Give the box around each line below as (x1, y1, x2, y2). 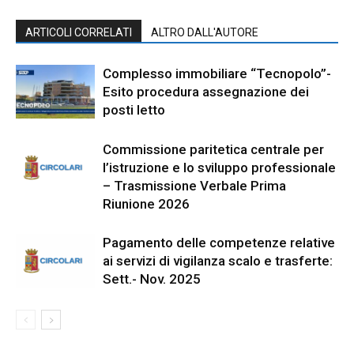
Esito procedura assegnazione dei (103, 83, 309, 100)
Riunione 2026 (103, 195, 190, 212)
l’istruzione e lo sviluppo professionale (103, 159, 336, 175)
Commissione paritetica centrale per (103, 141, 324, 157)
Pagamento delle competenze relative (103, 234, 335, 250)
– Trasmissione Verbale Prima (103, 177, 286, 194)
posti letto (103, 101, 165, 118)
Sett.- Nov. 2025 (103, 270, 201, 287)
